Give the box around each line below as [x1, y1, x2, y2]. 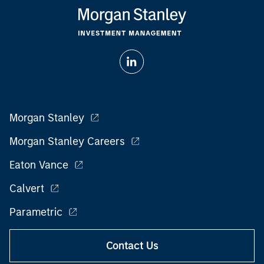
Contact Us [105, 239, 159, 252]
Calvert [9, 182, 44, 195]
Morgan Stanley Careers [9, 135, 125, 148]
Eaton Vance [9, 159, 68, 171]
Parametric [9, 206, 62, 219]
